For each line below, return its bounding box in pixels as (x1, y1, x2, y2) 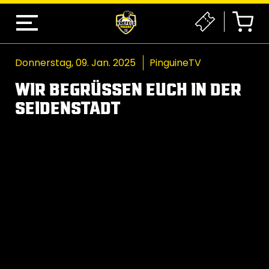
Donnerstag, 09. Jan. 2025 (15, 55, 136, 70)
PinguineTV (150, 55, 201, 70)
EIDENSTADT (15, 97, 110, 118)
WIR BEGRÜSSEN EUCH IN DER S (15, 79, 241, 99)
